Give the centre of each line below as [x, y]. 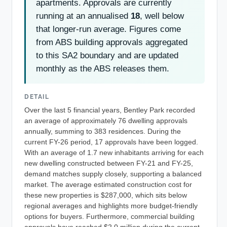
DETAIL [37, 97]
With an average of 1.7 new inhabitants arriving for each [114, 153]
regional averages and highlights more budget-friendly [111, 206]
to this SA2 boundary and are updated [107, 55]
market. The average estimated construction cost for [108, 184]
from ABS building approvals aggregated [112, 42]
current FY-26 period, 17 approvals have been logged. [111, 142]
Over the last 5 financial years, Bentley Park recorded [110, 110]
